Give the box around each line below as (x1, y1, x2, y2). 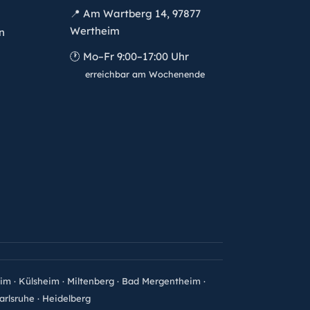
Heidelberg (42, 293, 91, 304)
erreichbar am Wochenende (85, 69, 206, 80)
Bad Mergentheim (122, 275, 201, 287)
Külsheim (19, 275, 60, 287)
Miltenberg (67, 275, 114, 287)
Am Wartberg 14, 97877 (80, 7, 201, 21)
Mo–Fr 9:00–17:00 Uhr (80, 50, 190, 64)
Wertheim (70, 24, 120, 38)
